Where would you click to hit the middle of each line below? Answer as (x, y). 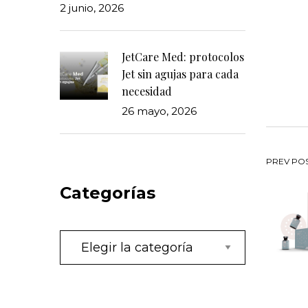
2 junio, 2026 (92, 8)
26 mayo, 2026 (159, 111)
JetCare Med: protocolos (183, 57)
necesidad (147, 91)
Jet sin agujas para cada (180, 74)
